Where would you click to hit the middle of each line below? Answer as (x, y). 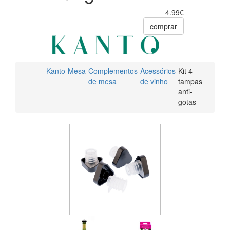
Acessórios (158, 71)
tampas (190, 81)
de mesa (102, 81)
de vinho (154, 81)
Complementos (113, 71)
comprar (164, 26)
